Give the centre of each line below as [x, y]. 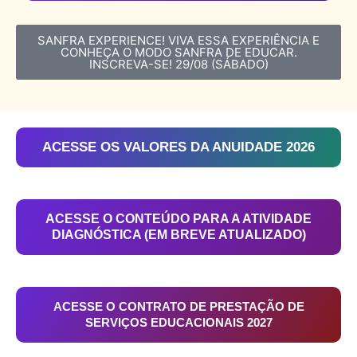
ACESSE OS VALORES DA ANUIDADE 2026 [178, 147]
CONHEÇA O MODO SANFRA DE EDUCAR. [178, 53]
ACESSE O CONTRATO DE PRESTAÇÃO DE [178, 307]
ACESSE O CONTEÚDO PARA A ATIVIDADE [178, 219]
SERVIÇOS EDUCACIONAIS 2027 [178, 323]
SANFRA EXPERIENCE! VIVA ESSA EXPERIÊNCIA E [178, 41]
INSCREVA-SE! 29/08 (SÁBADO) [178, 65]
